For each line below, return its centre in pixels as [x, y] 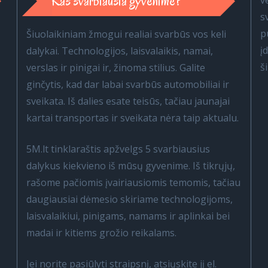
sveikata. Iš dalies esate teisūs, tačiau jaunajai [128, 101]
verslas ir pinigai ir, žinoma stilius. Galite [116, 68]
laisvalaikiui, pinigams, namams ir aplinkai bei [128, 216]
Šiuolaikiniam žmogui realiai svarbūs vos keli [127, 34]
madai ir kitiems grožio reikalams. [102, 233]
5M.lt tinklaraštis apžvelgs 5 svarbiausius [118, 149]
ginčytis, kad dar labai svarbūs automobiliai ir [128, 84]
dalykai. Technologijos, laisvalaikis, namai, [120, 51]
